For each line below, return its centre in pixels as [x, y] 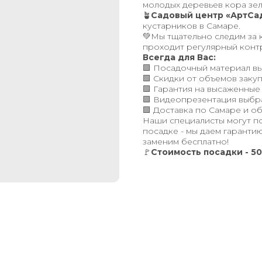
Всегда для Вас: [179, 57]
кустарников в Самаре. [192, 26]
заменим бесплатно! [186, 142]
